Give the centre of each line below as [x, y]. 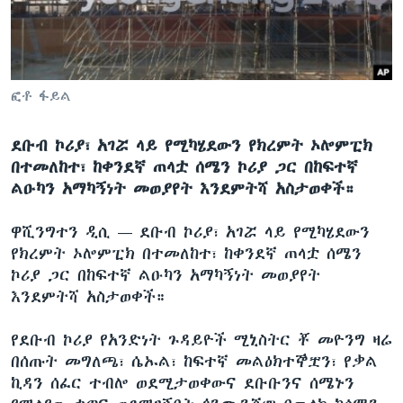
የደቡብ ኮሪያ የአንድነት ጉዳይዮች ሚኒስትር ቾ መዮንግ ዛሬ [201, 340]
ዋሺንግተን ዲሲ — [75, 232]
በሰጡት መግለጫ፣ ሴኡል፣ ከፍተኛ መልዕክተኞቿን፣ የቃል [194, 361]
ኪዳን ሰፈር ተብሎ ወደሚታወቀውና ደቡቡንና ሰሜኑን [183, 383]
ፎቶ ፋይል [41, 96]
